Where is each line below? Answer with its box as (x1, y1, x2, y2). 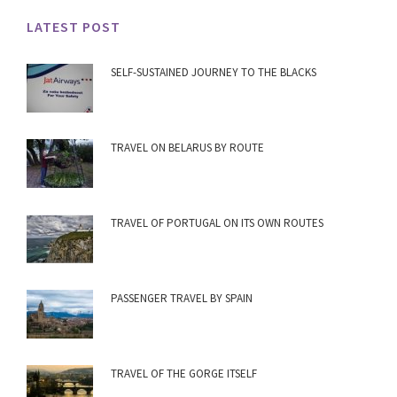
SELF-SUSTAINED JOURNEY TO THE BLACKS (111, 65, 316, 81)
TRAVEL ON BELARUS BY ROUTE (111, 140, 264, 156)
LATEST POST (27, 18, 121, 36)
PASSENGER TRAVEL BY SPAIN (111, 291, 253, 307)
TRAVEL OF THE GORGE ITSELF (111, 366, 257, 382)
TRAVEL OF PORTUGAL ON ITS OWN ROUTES (111, 215, 323, 231)
